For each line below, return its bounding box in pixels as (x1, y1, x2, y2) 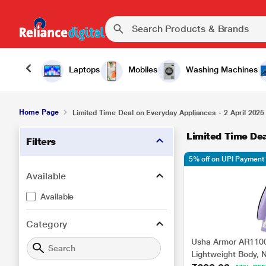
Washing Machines (186, 65, 258, 74)
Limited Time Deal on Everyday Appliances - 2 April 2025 (72, 109, 265, 117)
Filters (26, 136, 56, 147)
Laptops (69, 65, 100, 74)
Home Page (19, 108, 59, 116)
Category (26, 218, 68, 230)
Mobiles (128, 65, 157, 74)
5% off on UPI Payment (189, 155, 265, 163)
